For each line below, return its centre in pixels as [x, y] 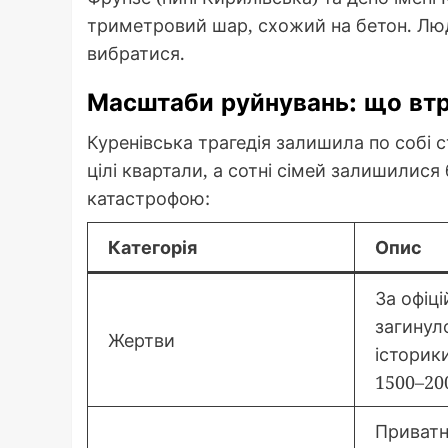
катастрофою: [148, 197]
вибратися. [136, 52]
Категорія [152, 246]
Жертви [141, 339]
